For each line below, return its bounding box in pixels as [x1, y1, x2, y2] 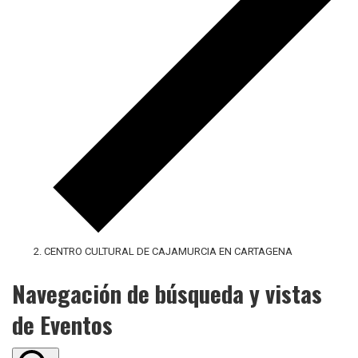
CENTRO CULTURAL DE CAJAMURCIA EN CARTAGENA [44, 245, 292, 257]
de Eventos [12, 306, 113, 341]
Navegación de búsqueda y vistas [12, 275, 322, 310]
